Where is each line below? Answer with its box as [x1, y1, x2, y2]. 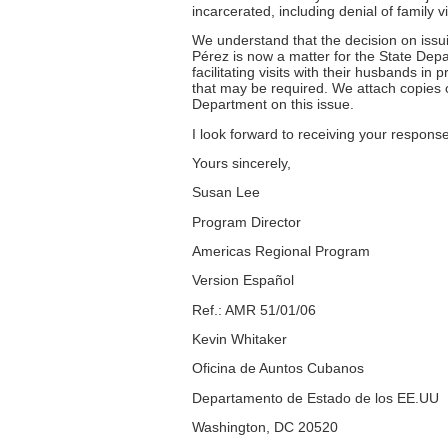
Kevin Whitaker [192, 330, 287, 347]
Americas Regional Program [192, 242, 370, 259]
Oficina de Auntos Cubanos [192, 360, 364, 377]
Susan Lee [192, 184, 260, 201]
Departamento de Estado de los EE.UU [192, 389, 439, 406]
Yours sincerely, [192, 154, 291, 171]
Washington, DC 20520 [192, 418, 338, 435]
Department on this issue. [192, 96, 354, 113]
